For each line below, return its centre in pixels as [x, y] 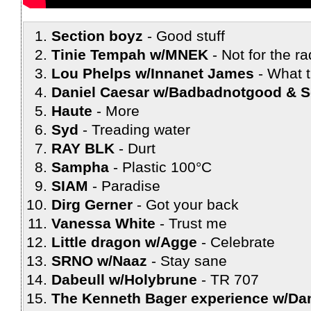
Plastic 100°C [167, 167]
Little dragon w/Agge [124, 242]
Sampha [80, 167]
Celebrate [243, 242]
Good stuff [191, 36]
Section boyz [97, 36]
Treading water [141, 130]
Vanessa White [103, 224]
